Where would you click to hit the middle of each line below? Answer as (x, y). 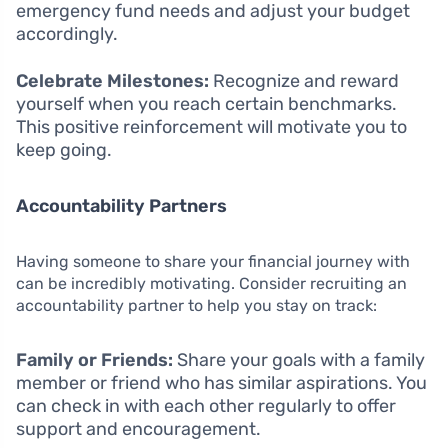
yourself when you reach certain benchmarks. (206, 104)
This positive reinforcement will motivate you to (211, 127)
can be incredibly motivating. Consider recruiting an (211, 283)
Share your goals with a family (299, 360)
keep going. (64, 150)
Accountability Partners (121, 206)
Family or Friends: (94, 360)
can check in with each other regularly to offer (206, 406)
